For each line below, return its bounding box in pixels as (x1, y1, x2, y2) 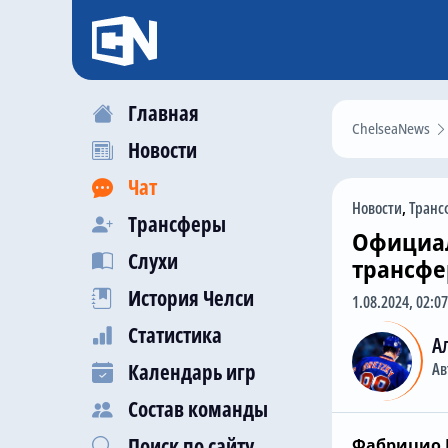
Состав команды (128, 395, 268, 423)
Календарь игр (128, 358, 256, 386)
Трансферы (128, 210, 226, 238)
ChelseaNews (352, 119, 430, 138)
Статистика (128, 321, 222, 349)
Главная (128, 99, 199, 127)
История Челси (128, 284, 254, 312)
